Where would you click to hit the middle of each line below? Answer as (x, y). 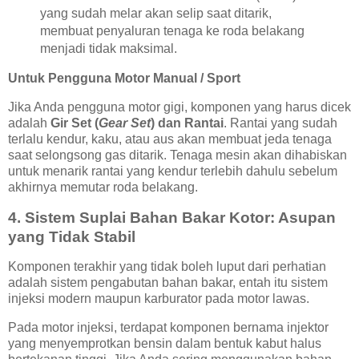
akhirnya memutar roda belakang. (103, 187)
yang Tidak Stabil (72, 236)
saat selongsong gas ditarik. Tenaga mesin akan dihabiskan (177, 155)
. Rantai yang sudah (280, 123)
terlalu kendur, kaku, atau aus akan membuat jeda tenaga (170, 139)
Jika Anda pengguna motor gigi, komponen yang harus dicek (179, 107)
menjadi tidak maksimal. (108, 49)
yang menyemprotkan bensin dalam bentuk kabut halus (165, 344)
